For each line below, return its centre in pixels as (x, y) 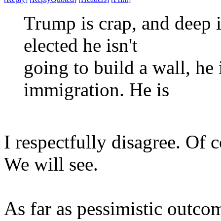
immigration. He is (96, 89)
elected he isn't (81, 45)
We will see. (51, 164)
